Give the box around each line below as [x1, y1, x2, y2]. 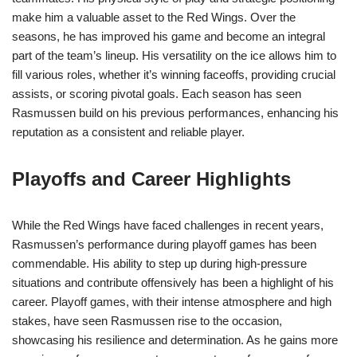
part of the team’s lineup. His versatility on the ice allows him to [12, 49, 336, 63]
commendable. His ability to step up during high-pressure [12, 257, 307, 271]
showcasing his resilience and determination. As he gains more [12, 333, 338, 347]
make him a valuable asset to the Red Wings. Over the [12, 10, 296, 25]
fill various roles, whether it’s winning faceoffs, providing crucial [12, 68, 335, 82]
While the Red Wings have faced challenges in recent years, [12, 218, 324, 233]
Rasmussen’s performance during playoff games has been [12, 237, 316, 252]
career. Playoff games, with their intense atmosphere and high [12, 295, 331, 309]
